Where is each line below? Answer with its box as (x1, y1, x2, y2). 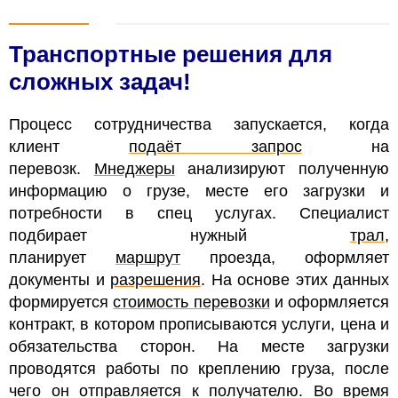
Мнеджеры (93, 159, 175, 178)
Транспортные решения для (9, 40, 332, 68)
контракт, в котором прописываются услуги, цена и (9, 314, 389, 333)
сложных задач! (9, 68, 191, 95)
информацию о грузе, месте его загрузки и (9, 181, 389, 200)
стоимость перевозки (113, 292, 270, 311)
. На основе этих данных (201, 270, 389, 289)
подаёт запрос (129, 137, 302, 155)
